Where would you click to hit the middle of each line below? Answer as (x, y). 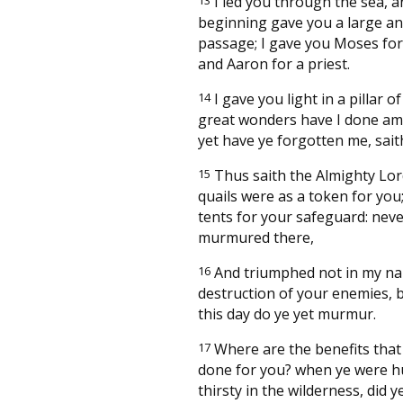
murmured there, (256, 237)
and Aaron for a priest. (274, 63)
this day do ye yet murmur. (287, 313)
